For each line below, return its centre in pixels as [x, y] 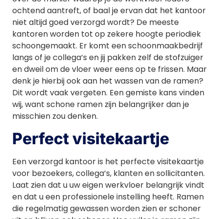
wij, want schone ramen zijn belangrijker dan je [101, 105]
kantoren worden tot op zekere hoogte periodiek [107, 34]
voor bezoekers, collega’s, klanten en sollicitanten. [109, 173]
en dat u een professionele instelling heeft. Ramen [108, 197]
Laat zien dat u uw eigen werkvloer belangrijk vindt [108, 185]
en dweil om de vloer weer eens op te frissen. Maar [109, 69]
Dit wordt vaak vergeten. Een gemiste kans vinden [108, 93]
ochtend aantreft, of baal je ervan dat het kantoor [109, 11]
